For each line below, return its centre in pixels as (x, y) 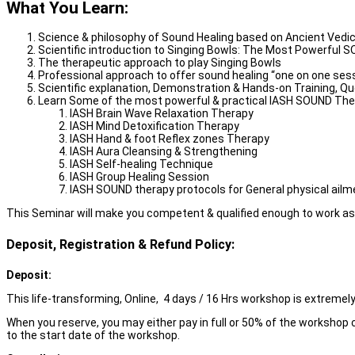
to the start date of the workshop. (93, 335)
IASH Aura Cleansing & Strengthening (164, 152)
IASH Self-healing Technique (141, 164)
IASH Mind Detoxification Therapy (155, 126)
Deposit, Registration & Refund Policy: (120, 244)
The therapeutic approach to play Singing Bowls (160, 63)
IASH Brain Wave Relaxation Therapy (162, 114)
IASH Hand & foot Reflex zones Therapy (170, 139)
